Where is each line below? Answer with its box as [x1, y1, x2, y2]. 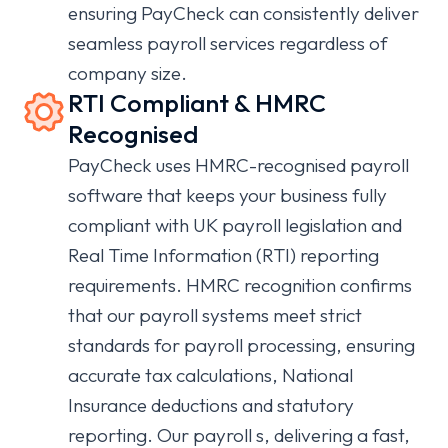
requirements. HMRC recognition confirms [68, 273, 412, 297]
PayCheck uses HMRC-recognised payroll [68, 153, 409, 177]
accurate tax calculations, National [68, 363, 353, 387]
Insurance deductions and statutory [68, 393, 354, 417]
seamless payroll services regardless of [68, 31, 388, 55]
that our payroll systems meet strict [68, 303, 362, 327]
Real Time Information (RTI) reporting [68, 243, 379, 267]
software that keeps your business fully [68, 183, 387, 207]
